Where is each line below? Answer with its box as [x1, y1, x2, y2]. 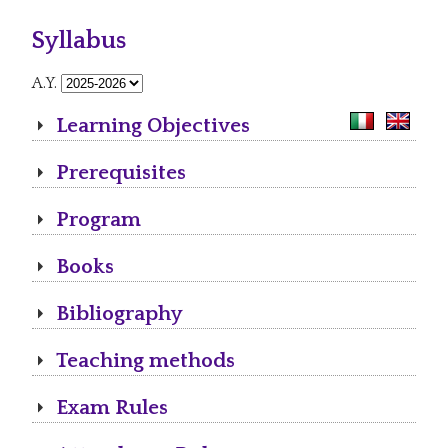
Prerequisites [56, 161, 186, 185]
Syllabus [32, 28, 126, 55]
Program [56, 208, 141, 232]
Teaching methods [56, 349, 235, 373]
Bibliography [56, 302, 183, 326]
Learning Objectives [56, 114, 250, 138]
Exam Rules [56, 396, 168, 420]
